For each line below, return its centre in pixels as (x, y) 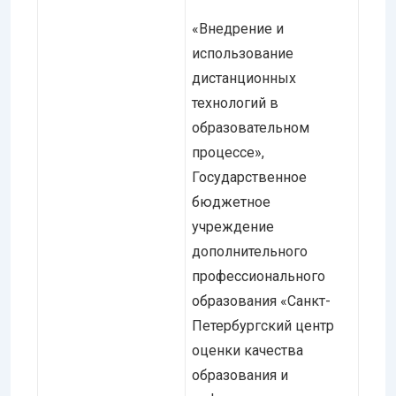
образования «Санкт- (261, 301)
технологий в (235, 103)
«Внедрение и (238, 28)
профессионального (259, 276)
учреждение (233, 226)
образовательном (251, 127)
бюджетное (231, 202)
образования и (240, 375)
